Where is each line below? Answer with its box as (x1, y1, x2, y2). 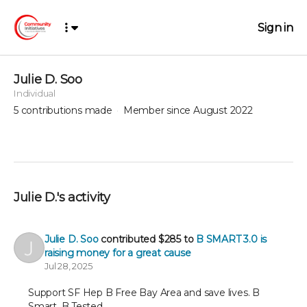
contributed (101, 233, 158, 245)
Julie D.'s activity (19, 190, 110, 205)
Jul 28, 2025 (45, 260, 93, 271)
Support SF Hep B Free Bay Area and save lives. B (28, 286, 260, 299)
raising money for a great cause (45, 247, 191, 259)
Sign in (258, 21, 293, 34)
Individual (14, 88, 56, 99)
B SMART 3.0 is (196, 233, 267, 245)
